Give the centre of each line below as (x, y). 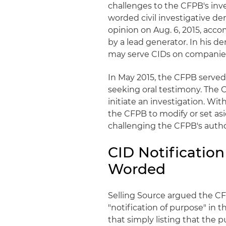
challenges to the (145, 6)
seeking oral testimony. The (165, 90)
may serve (130, 54)
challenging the (141, 126)
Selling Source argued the (162, 195)
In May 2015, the (141, 77)
